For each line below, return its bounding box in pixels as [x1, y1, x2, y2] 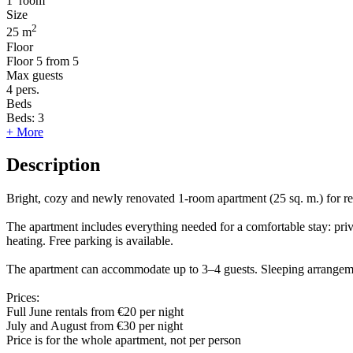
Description [6, 154, 100, 176]
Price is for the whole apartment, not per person [6, 333, 241, 347]
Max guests [6, 68, 63, 82]
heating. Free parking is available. [6, 234, 173, 248]
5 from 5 [36, 54, 79, 68]
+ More [6, 124, 43, 139]
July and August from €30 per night [6, 319, 183, 333]
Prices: [6, 291, 39, 305]
